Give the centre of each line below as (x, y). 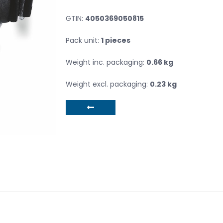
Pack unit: (83, 40)
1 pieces (116, 40)
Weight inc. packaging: (106, 62)
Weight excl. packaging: (108, 84)
